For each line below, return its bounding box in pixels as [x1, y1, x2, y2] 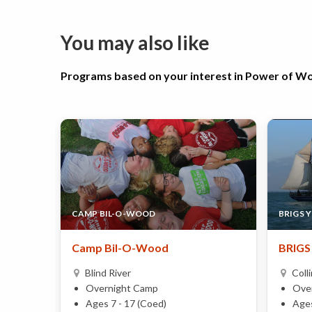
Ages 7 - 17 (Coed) [86, 297, 166, 309]
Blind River [85, 266, 131, 279]
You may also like [61, 31, 210, 55]
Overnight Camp [86, 281, 158, 294]
